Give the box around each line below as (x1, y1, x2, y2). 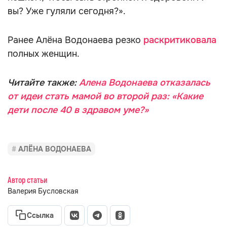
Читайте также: (8, 77, 79, 88)
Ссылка (27, 211, 54, 220)
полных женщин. (8, 48, 80, 59)
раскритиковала (143, 34, 216, 46)
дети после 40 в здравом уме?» (8, 104, 148, 116)
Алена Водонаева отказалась (79, 77, 210, 88)
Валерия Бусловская (8, 186, 78, 196)
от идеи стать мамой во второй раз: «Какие (8, 91, 203, 102)
